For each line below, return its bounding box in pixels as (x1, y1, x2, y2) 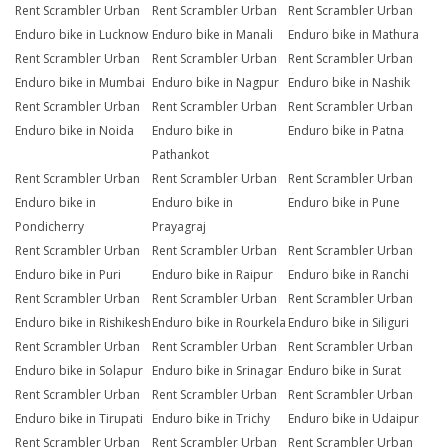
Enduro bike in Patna (288, 122, 405, 140)
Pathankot (151, 146, 209, 164)
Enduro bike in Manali (151, 26, 273, 44)
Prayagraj (151, 218, 206, 236)
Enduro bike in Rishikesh (15, 314, 151, 332)
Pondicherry (15, 218, 84, 236)
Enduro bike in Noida (15, 122, 134, 140)
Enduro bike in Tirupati (15, 410, 143, 428)
